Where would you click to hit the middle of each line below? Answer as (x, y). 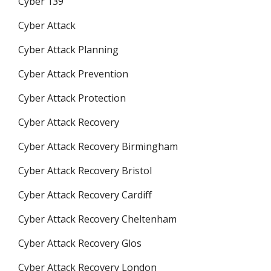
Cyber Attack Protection (72, 98)
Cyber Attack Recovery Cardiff (85, 195)
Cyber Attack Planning (68, 50)
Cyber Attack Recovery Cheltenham (97, 219)
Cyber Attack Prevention (73, 74)
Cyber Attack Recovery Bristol (85, 171)
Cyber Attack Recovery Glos (80, 243)
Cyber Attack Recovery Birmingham (98, 146)
